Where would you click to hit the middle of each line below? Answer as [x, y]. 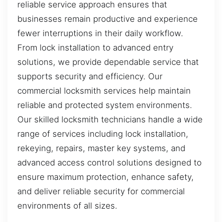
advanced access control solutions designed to [110, 163]
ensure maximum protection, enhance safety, [106, 177]
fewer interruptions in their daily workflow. [100, 33]
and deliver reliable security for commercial [101, 192]
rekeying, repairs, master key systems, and [101, 148]
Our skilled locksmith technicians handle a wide [110, 120]
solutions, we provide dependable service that [108, 62]
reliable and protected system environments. [105, 105]
